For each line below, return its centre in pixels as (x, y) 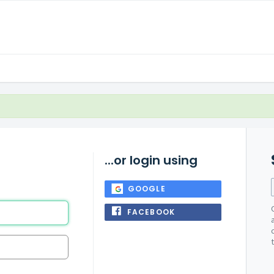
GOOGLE (146, 189)
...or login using (151, 160)
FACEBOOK (151, 212)
